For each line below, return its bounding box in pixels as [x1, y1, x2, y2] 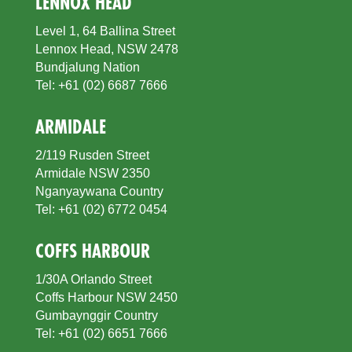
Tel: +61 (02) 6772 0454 [35, 202, 167, 216]
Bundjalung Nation [35, 60, 140, 74]
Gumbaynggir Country [35, 308, 158, 322]
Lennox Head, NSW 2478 [35, 42, 178, 56]
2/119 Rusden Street [35, 148, 149, 162]
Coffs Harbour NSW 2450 [35, 290, 178, 304]
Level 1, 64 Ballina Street [35, 24, 175, 38]
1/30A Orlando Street [35, 272, 152, 286]
